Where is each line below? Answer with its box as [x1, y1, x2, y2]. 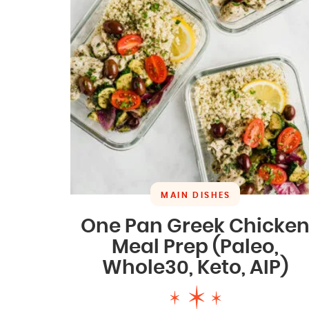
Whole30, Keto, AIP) [102, 259, 289, 279]
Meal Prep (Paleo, [112, 238, 279, 258]
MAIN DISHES [161, 191, 231, 200]
